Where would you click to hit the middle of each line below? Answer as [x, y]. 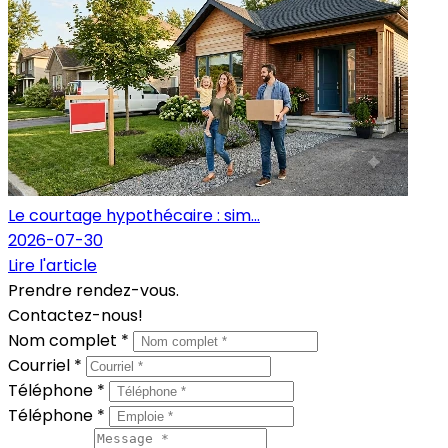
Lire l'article [52, 265]
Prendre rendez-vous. [93, 290]
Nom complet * [70, 340]
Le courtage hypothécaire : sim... [134, 215]
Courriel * [47, 365]
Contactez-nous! [75, 315]
